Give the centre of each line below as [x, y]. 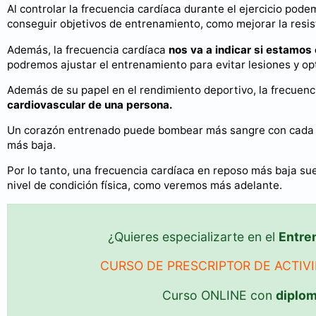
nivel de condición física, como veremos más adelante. [145, 186]
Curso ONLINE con [219, 295]
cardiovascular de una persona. [90, 104]
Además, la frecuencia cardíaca [88, 49]
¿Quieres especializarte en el [193, 236]
